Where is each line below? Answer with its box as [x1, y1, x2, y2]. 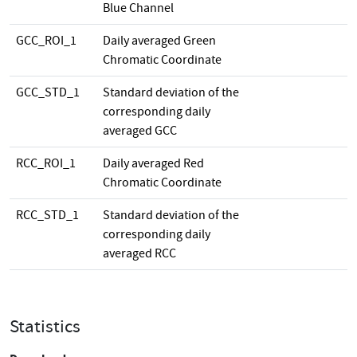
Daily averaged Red [103, 155, 204, 171]
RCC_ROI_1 [16, 155, 76, 171]
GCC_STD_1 [16, 84, 80, 100]
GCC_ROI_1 [16, 33, 76, 49]
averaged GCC [103, 123, 177, 139]
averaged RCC [103, 245, 176, 261]
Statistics [10, 314, 80, 338]
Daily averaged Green [103, 33, 216, 49]
